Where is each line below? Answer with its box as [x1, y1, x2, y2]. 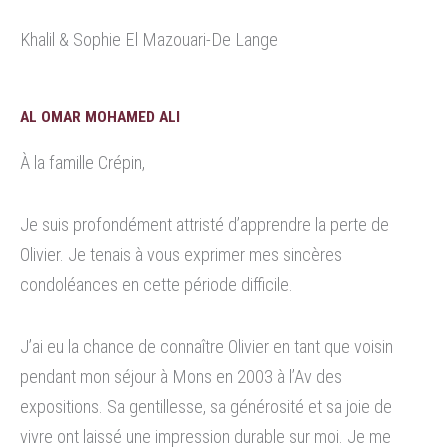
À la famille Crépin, [20, 152, 145, 174]
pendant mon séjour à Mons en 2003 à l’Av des [20, 366, 342, 388]
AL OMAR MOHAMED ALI [20, 108, 180, 127]
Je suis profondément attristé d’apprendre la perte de [20, 214, 389, 236]
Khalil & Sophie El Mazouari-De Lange [20, 29, 278, 51]
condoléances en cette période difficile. [20, 274, 293, 296]
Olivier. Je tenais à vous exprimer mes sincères [20, 244, 342, 266]
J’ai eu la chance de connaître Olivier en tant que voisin [20, 336, 393, 358]
